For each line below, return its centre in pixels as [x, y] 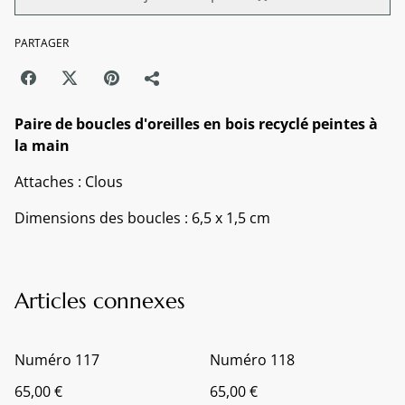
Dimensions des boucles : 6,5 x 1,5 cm [142, 218]
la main [42, 146]
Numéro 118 [252, 360]
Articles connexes [100, 301]
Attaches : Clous [69, 182]
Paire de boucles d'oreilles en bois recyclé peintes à [196, 124]
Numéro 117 [57, 360]
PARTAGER [42, 43]
